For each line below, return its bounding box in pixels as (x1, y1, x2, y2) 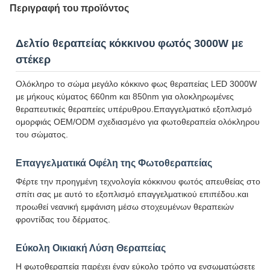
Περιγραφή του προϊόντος (10, 3, 129, 13)
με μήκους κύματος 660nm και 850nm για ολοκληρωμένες (16, 92, 234, 101)
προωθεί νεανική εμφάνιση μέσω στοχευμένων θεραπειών (16, 202, 234, 212)
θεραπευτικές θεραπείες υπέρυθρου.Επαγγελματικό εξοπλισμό (16, 104, 252, 114)
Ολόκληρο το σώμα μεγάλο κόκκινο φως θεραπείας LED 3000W (16, 79, 257, 89)
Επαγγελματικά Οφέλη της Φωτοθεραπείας (16, 158, 212, 168)
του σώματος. (16, 130, 68, 139)
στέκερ (16, 54, 51, 66)
